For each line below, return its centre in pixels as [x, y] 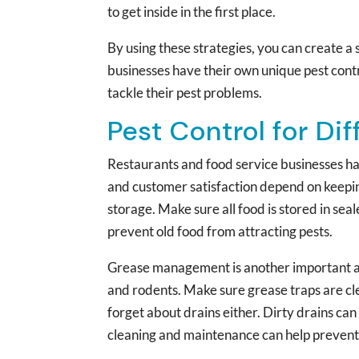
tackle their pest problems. [185, 92]
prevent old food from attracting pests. [220, 231]
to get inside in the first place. [192, 11]
